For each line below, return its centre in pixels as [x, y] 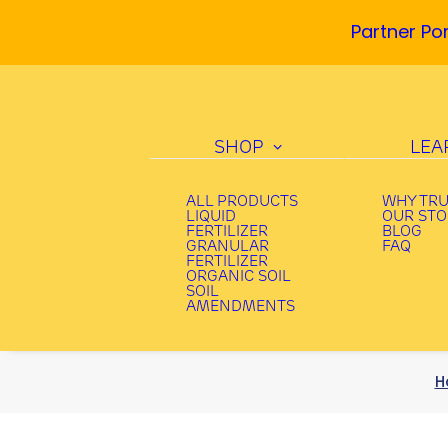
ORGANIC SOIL [238, 277]
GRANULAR [227, 247]
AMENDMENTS [240, 307]
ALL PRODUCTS [242, 202]
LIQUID [211, 217]
